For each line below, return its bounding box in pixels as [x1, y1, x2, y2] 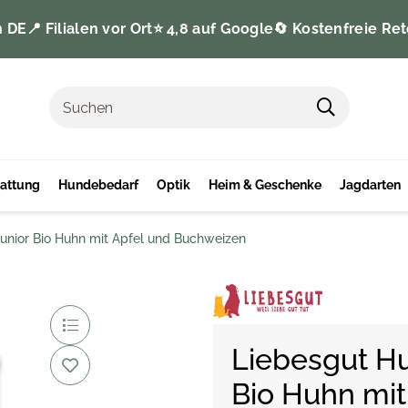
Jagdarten [340, 178, 401, 193]
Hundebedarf [58, 178, 138, 193]
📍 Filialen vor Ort [26, 20, 153, 37]
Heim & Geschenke [209, 178, 321, 193]
